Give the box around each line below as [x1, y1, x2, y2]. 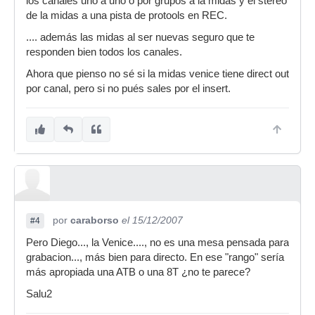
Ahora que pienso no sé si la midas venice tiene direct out [26, 68, 289, 79]
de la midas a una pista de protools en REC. [26, 10, 227, 21]
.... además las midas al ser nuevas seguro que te [26, 32, 255, 43]
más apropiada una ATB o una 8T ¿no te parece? [26, 266, 250, 278]
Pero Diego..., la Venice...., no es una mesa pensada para [26, 237, 289, 248]
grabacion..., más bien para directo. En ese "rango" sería [26, 252, 284, 263]
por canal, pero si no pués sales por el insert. [26, 83, 231, 94]
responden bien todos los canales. [26, 46, 182, 58]
